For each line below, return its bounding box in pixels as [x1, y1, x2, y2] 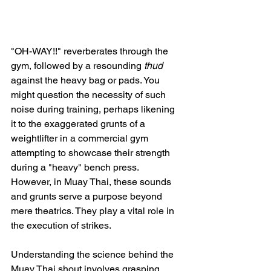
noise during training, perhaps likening [11, 103, 177, 115]
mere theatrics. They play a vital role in [11, 204, 177, 217]
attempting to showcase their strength [11, 146, 172, 158]
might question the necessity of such [11, 88, 168, 100]
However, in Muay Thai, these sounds [11, 175, 174, 188]
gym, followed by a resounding [11, 59, 144, 71]
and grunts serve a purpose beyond [11, 190, 165, 202]
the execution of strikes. [11, 219, 111, 231]
